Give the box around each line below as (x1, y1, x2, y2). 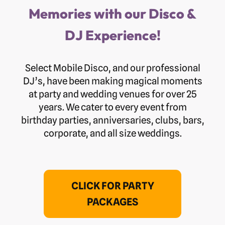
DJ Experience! (64, 27, 161, 44)
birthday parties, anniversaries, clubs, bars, (21, 115, 204, 126)
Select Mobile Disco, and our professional (25, 62, 200, 74)
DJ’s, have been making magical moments (23, 75, 202, 87)
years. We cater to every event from (38, 101, 187, 113)
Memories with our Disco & (29, 5, 196, 23)
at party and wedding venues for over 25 (28, 88, 197, 100)
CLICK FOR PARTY (71, 180, 154, 192)
